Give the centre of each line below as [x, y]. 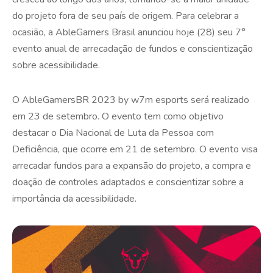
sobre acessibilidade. [56, 65]
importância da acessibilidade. [74, 198]
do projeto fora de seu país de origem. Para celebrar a [126, 16]
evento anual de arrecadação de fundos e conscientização [133, 48]
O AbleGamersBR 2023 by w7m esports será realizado [131, 100]
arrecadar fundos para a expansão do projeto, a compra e [132, 165]
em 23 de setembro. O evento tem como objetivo [118, 116]
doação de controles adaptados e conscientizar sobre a [128, 182]
